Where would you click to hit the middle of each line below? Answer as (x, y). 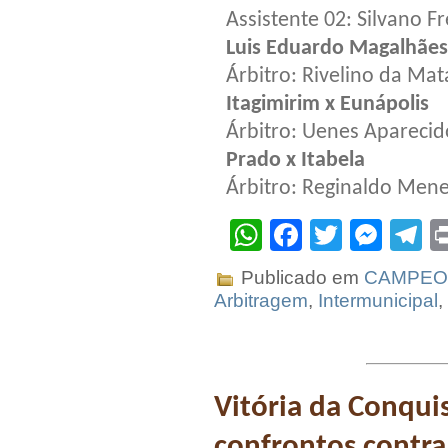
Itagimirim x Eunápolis (327, 104)
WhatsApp (336, 234)
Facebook (373, 234)
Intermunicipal (378, 300)
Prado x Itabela (295, 160)
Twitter (389, 234)
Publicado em (300, 277)
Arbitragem (261, 300)
